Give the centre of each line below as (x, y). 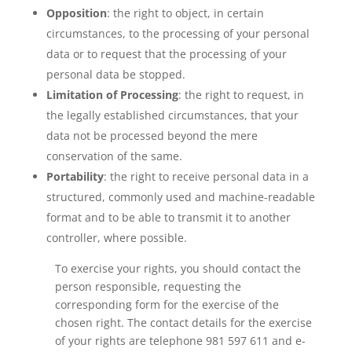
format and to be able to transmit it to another (168, 217)
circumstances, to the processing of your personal (178, 33)
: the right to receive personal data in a (206, 176)
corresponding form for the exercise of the (167, 304)
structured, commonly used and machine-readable (180, 197)
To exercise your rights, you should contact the (178, 268)
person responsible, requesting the (148, 286)
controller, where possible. (116, 238)
